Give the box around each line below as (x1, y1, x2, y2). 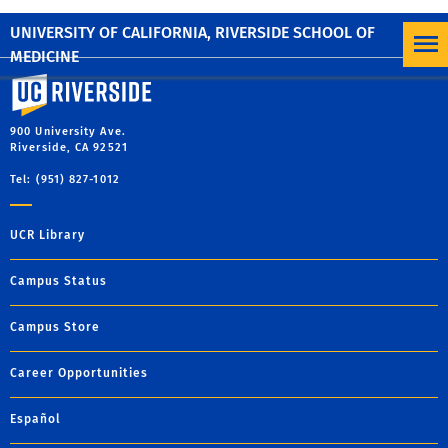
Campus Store (10, 319, 100, 334)
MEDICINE (10, 46, 79, 66)
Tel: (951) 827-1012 (10, 172, 120, 186)
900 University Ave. (10, 124, 126, 138)
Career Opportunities (10, 365, 148, 380)
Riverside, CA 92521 (10, 140, 128, 154)
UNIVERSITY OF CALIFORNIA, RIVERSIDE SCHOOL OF (10, 22, 375, 42)
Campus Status (10, 273, 107, 288)
